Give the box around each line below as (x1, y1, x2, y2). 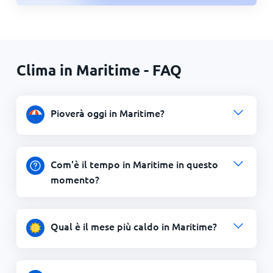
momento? (50, 172, 99, 186)
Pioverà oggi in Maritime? (50, 106, 165, 119)
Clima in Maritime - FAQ (16, 60, 182, 79)
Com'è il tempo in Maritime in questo (50, 157, 218, 171)
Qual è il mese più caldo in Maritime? (50, 219, 217, 233)
